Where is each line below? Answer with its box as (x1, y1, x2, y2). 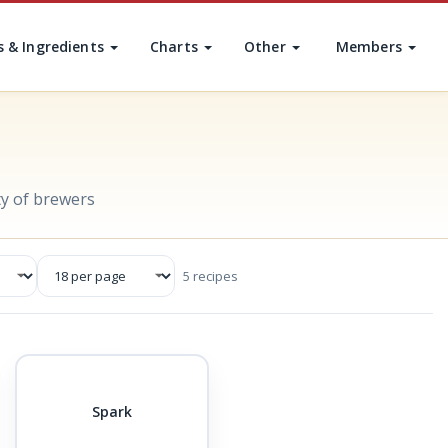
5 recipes (183, 267, 238, 285)
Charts (150, 37, 203, 56)
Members (335, 37, 406, 56)
